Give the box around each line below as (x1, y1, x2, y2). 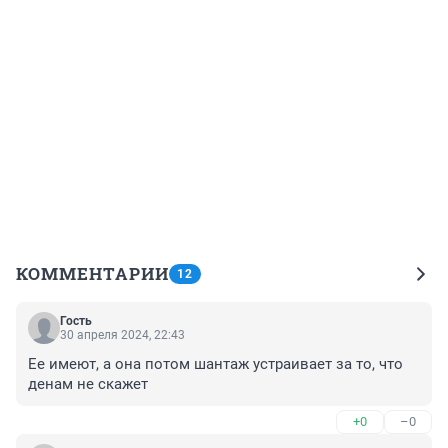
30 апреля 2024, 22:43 (60, 328, 185, 343)
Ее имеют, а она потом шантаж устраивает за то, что (28, 355, 403, 374)
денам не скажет (28, 375, 148, 394)
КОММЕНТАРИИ (16, 262, 169, 286)
